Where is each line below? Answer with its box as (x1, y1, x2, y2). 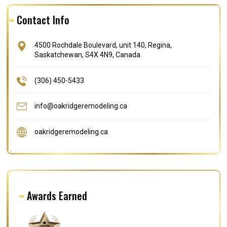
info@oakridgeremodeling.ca (34, 102, 128, 110)
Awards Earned (27, 187, 88, 203)
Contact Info (17, 12, 70, 27)
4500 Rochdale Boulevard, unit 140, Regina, (34, 41, 172, 49)
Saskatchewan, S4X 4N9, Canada (34, 50, 141, 59)
